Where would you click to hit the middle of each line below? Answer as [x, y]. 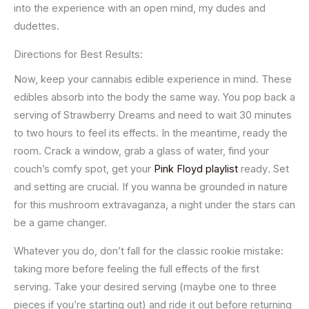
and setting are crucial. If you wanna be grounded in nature [151, 187]
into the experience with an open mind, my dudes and [140, 9]
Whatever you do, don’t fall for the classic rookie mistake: [149, 251]
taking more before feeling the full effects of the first [137, 269]
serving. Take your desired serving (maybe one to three [145, 287]
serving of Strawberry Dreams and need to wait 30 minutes [153, 116]
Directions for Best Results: [78, 54]
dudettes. [37, 27]
